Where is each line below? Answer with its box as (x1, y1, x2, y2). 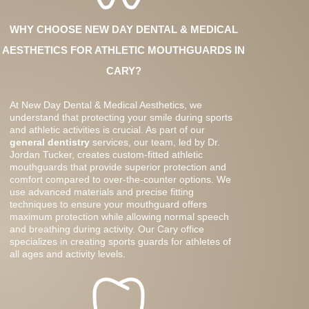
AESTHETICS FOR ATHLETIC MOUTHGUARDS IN (2, 43, 246, 56)
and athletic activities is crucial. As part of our (10, 123, 205, 135)
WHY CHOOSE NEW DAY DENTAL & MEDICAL (9, 23, 238, 35)
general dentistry (10, 136, 90, 148)
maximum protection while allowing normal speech (10, 210, 229, 222)
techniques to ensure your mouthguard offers (10, 198, 207, 210)
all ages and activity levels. (10, 248, 126, 259)
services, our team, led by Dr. (90, 136, 220, 148)
